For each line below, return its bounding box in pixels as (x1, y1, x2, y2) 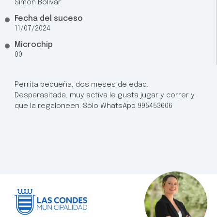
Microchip (15, 41, 53, 49)
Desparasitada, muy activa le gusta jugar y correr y (15, 92, 195, 100)
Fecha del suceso (15, 15, 83, 23)
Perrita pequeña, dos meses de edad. (15, 81, 148, 89)
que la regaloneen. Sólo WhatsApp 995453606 (15, 102, 172, 110)
